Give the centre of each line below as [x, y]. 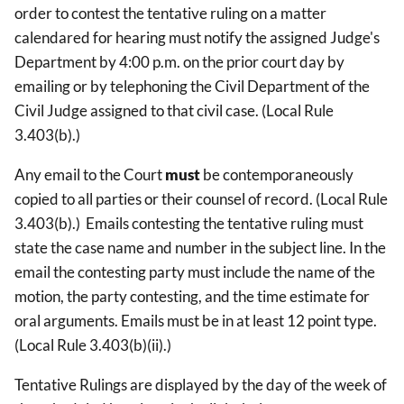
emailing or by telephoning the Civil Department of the [192, 87]
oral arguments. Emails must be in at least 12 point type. [196, 321]
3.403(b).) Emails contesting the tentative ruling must [189, 224]
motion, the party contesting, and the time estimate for [192, 297]
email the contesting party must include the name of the [195, 272]
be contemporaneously [277, 175]
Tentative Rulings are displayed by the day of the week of [201, 385]
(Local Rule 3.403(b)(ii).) [93, 345]
